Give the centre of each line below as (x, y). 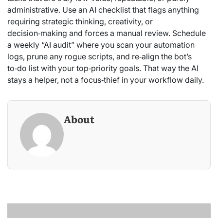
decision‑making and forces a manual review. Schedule (107, 33)
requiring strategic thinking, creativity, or (80, 22)
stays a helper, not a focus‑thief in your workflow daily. (106, 80)
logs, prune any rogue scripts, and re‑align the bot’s (100, 57)
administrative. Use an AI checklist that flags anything (103, 10)
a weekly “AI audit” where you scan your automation (101, 45)
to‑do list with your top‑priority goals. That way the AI (103, 68)
